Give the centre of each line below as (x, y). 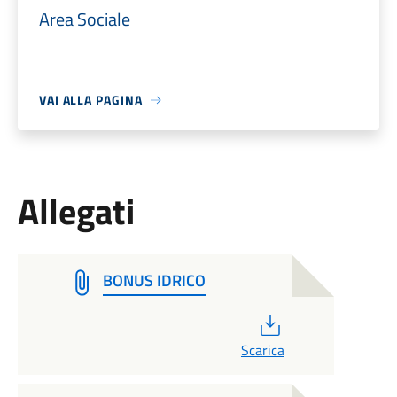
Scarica (262, 350)
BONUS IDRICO (154, 280)
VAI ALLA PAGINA (90, 100)
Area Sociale (84, 19)
